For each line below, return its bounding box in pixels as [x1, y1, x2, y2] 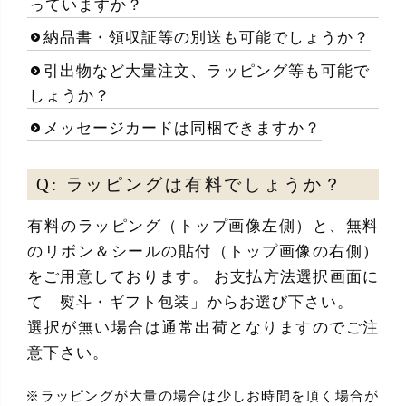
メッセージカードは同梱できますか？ [43, 120, 321, 138]
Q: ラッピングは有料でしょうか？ [36, 174, 343, 194]
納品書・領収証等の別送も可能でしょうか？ [43, 29, 370, 47]
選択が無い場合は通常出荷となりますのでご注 [27, 319, 379, 337]
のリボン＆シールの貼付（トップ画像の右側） [27, 243, 379, 261]
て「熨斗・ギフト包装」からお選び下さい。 [27, 294, 353, 312]
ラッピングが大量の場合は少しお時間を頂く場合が [40, 388, 380, 404]
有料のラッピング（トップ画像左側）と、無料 [27, 217, 379, 236]
